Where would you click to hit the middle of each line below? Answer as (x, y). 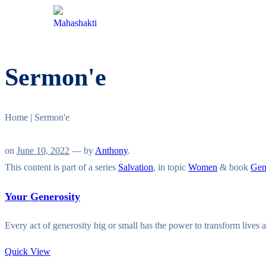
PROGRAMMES (212, 47)
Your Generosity (42, 197)
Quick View (28, 252)
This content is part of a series (61, 167)
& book (234, 167)
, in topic (171, 167)
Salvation (136, 167)
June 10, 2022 (43, 151)
